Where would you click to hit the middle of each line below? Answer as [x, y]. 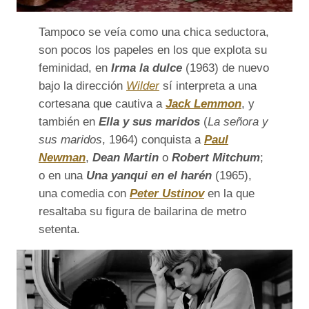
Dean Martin [126, 157]
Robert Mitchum [216, 157]
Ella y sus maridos [151, 121]
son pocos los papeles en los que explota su [153, 50]
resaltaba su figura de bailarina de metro [142, 211]
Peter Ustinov [167, 193]
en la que [229, 193]
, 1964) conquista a [153, 139]
